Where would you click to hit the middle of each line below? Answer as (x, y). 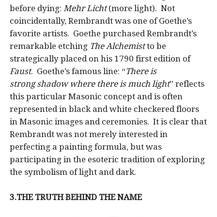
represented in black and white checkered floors (104, 109)
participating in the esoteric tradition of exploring (107, 159)
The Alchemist (117, 46)
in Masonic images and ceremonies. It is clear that (108, 121)
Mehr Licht (85, 8)
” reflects (187, 84)
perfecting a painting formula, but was (86, 147)
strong (23, 84)
